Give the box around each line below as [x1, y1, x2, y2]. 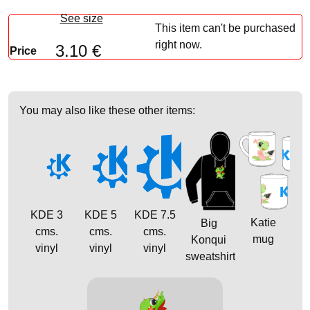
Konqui [191, 233, 226, 246]
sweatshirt [185, 250, 236, 262]
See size [60, 12, 103, 24]
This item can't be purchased [154, 21, 295, 34]
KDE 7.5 [134, 208, 176, 221]
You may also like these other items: [19, 104, 195, 116]
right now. [154, 38, 202, 51]
